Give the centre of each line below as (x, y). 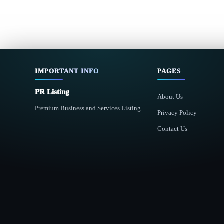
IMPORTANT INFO (67, 71)
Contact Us (173, 129)
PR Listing (52, 92)
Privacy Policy (177, 113)
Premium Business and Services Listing (88, 108)
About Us (170, 97)
